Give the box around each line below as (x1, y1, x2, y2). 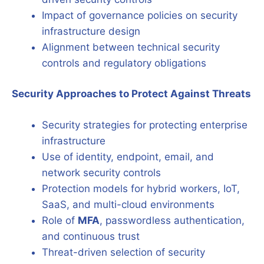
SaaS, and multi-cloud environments (42, 198, 214, 210)
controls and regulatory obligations (42, 57, 206, 69)
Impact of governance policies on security (42, 9, 237, 21)
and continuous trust (42, 230, 140, 242)
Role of (42, 214, 78, 226)
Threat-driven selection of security (42, 246, 205, 258)
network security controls (42, 166, 161, 179)
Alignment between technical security (42, 41, 220, 53)
